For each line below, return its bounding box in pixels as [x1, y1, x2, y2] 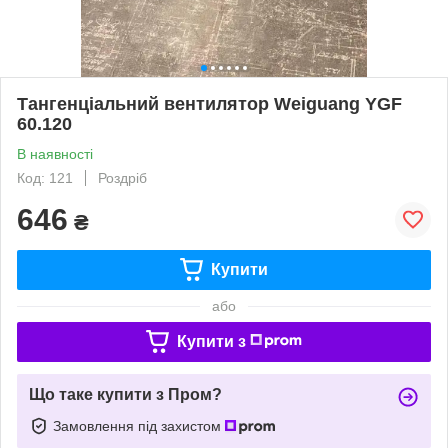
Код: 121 [17, 169, 73, 186]
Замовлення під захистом [53, 417, 225, 434]
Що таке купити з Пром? [29, 385, 222, 403]
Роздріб [98, 169, 147, 186]
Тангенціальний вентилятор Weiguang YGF [17, 93, 402, 114]
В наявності [17, 145, 93, 162]
